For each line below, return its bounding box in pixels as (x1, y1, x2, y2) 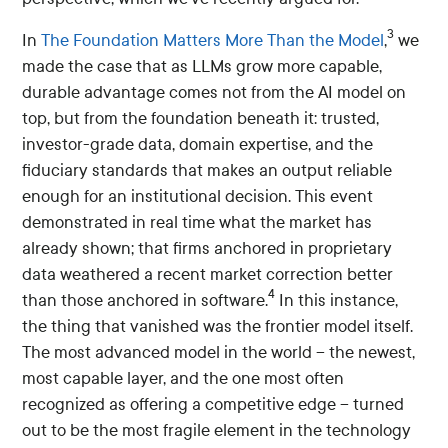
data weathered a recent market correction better (22, 264, 394, 284)
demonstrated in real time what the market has (22, 212, 373, 232)
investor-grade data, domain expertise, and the (22, 134, 374, 154)
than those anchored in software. (22, 290, 269, 310)
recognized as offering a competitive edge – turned (22, 394, 405, 414)
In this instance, (275, 290, 399, 310)
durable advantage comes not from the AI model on (22, 82, 407, 102)
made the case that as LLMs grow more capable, (22, 56, 383, 76)
